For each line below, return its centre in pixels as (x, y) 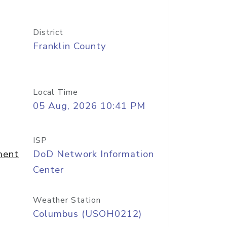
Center (48, 170)
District (48, 32)
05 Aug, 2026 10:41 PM (89, 106)
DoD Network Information (93, 154)
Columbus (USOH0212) (87, 214)
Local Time (55, 92)
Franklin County (69, 46)
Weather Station (67, 200)
